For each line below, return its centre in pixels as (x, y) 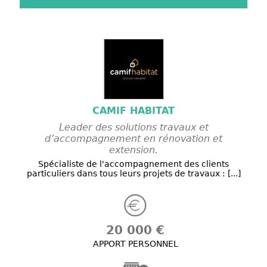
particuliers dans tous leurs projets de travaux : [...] (133, 174)
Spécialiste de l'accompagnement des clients (133, 164)
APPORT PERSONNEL (135, 244)
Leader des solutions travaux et (133, 128)
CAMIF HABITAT (133, 111)
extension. (133, 150)
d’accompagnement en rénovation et (133, 139)
